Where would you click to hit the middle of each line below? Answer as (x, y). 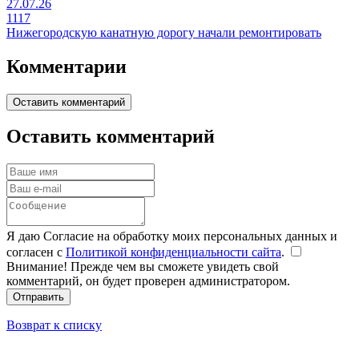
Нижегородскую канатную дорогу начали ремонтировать (164, 32)
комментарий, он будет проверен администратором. (148, 281)
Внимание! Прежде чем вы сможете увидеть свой (143, 267)
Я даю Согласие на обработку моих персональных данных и (172, 236)
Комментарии (67, 66)
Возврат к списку (54, 325)
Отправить (38, 297)
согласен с (36, 252)
